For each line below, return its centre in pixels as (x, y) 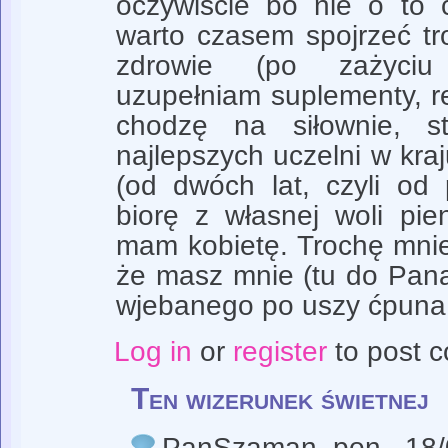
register (279, 351)
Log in (152, 351)
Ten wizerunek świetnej (280, 399)
